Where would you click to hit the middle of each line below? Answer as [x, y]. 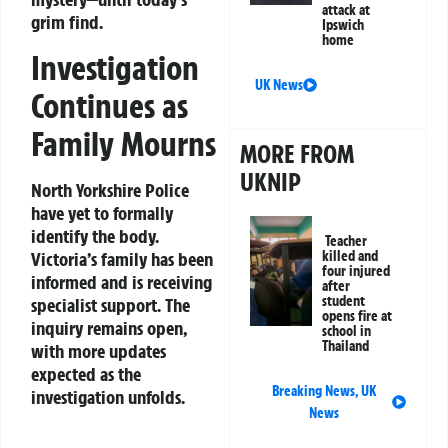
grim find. [67, 22]
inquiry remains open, [109, 327]
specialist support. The [110, 304]
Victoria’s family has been [122, 258]
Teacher [346, 241]
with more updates [98, 350]
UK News [279, 85]
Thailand [346, 346]
